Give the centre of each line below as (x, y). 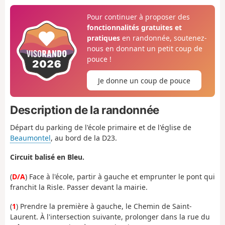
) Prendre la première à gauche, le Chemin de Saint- (104, 206)
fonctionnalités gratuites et (134, 27)
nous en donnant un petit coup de (144, 48)
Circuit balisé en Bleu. (47, 157)
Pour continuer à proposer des (138, 17)
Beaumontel (30, 138)
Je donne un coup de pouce (144, 80)
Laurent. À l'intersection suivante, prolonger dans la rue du (110, 217)
